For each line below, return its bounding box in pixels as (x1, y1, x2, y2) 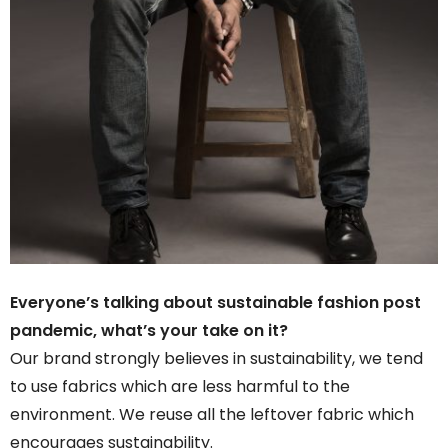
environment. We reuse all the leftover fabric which (10, 402, 414, 426)
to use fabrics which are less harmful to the (10, 374, 350, 398)
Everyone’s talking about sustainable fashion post (10, 290, 421, 314)
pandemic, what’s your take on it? (10, 318, 288, 342)
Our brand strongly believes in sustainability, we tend (10, 346, 423, 370)
